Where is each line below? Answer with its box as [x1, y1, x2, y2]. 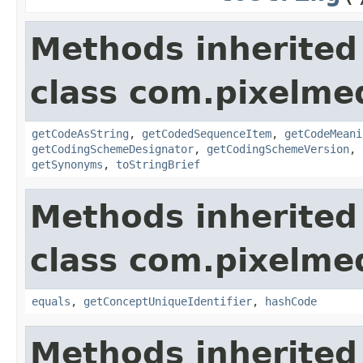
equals [32, 294, 70, 308]
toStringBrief [116, 157, 200, 171]
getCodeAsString [32, 126, 129, 140]
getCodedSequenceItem [142, 126, 271, 140]
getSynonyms [32, 157, 103, 171]
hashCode [265, 294, 317, 308]
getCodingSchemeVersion [207, 142, 349, 156]
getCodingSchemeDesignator [32, 142, 194, 156]
